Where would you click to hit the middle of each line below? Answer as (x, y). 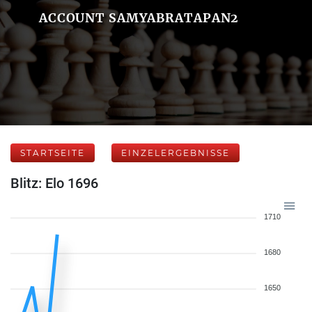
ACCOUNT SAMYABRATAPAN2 (139, 18)
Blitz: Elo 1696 (54, 183)
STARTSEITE (53, 153)
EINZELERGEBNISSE (175, 153)
